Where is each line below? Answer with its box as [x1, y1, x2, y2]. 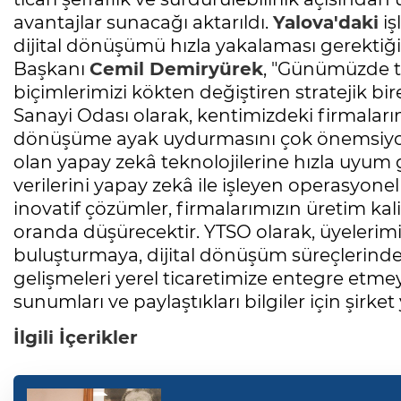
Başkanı [13, 58, 90, 81]
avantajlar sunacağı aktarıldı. [13, 12, 273, 34]
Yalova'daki [273, 12, 379, 34]
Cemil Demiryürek [90, 58, 263, 81]
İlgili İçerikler [13, 327, 138, 349]
